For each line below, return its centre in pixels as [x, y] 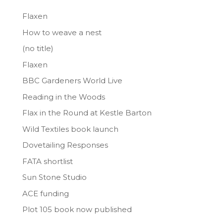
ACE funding [45, 193]
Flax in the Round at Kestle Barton [87, 113]
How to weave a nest [62, 32]
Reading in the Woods [63, 97]
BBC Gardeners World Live [72, 81]
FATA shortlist [47, 161]
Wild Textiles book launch [70, 129]
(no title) [38, 49]
